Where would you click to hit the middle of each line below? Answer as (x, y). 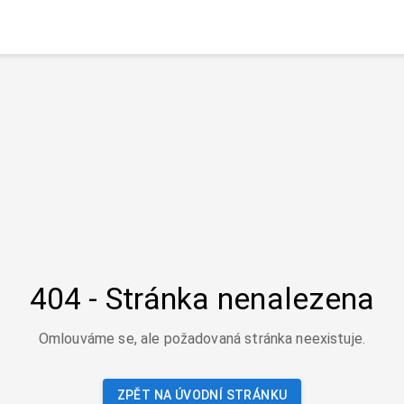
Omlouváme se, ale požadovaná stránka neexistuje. (202, 338)
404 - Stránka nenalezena (202, 298)
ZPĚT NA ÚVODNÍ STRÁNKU (202, 395)
